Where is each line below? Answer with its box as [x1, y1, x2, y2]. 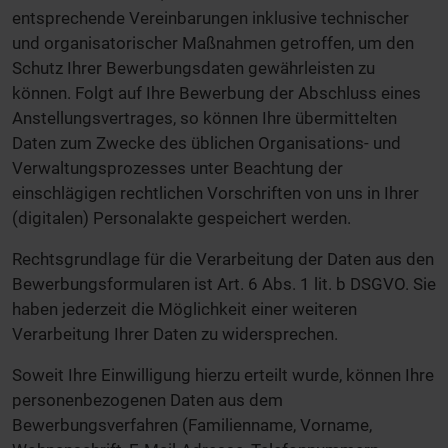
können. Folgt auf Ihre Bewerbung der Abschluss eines [12, 82, 421, 103]
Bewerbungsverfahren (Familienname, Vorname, [12, 414, 372, 435]
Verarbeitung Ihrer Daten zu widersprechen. [12, 323, 338, 344]
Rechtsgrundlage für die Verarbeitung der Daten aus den [12, 248, 434, 269]
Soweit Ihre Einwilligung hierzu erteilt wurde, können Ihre [12, 364, 434, 385]
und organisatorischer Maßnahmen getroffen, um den [12, 32, 414, 53]
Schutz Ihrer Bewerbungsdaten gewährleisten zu [12, 57, 375, 78]
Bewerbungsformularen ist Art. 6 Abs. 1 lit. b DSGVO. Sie [12, 273, 436, 294]
